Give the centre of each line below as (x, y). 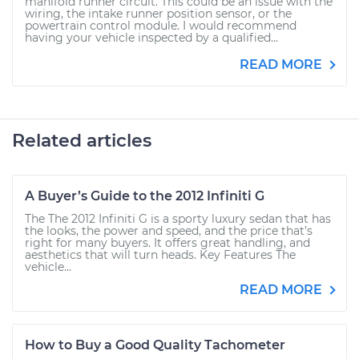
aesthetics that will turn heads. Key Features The (160, 255)
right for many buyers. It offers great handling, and (167, 243)
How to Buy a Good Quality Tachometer (155, 345)
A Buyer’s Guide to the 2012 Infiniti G (145, 196)
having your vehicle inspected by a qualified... (151, 38)
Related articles (82, 141)
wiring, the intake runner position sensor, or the (158, 14)
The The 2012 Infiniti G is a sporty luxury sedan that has (178, 219)
